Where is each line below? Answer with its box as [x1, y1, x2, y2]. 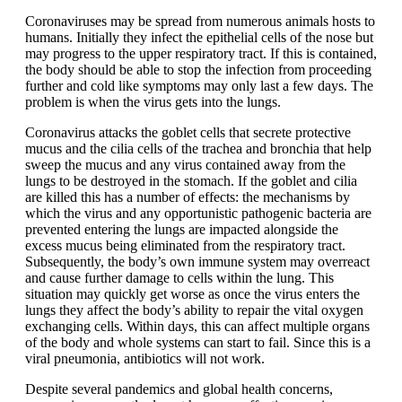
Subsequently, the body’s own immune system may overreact [25, 254, 370, 270]
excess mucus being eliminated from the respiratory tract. [25, 238, 345, 254]
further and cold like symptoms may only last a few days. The [25, 78, 373, 94]
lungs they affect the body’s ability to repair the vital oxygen [25, 302, 363, 319]
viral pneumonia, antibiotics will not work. [25, 351, 265, 367]
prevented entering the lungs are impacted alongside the [25, 222, 338, 238]
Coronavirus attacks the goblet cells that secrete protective [25, 125, 351, 141]
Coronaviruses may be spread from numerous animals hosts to [25, 13, 375, 30]
